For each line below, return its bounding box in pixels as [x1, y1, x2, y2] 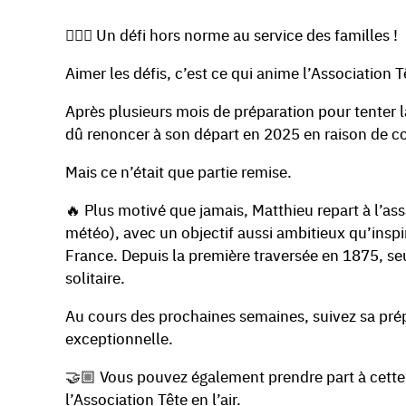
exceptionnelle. [65, 327, 173, 349]
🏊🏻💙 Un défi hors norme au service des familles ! [65, 24, 398, 45]
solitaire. [65, 266, 125, 288]
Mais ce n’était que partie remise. [65, 160, 292, 182]
